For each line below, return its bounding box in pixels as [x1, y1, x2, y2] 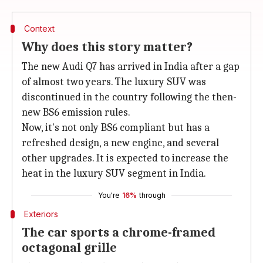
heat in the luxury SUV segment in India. [22, 167, 206, 180]
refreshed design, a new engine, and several [22, 137, 219, 149]
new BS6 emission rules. [22, 106, 130, 119]
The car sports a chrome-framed [22, 225, 215, 240]
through [139, 191, 166, 200]
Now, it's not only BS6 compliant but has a [22, 122, 210, 134]
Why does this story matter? [22, 39, 193, 55]
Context [23, 23, 55, 33]
